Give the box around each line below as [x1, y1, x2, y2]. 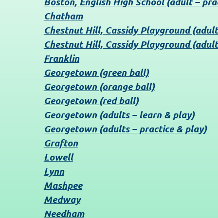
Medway [43, 193, 80, 206]
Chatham [43, 10, 83, 22]
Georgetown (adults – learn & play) [43, 109, 195, 121]
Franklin [43, 52, 79, 65]
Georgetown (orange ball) [43, 80, 155, 93]
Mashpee [43, 179, 82, 192]
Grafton [43, 137, 78, 149]
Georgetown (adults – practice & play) [43, 123, 207, 135]
